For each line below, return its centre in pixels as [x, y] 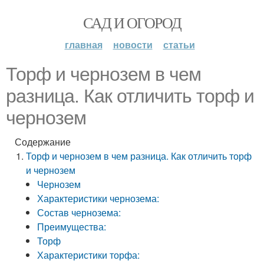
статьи [179, 44]
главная [83, 44]
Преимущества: [72, 227]
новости [133, 44]
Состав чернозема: [79, 212]
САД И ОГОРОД [132, 22]
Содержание [43, 142]
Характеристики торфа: [89, 255]
